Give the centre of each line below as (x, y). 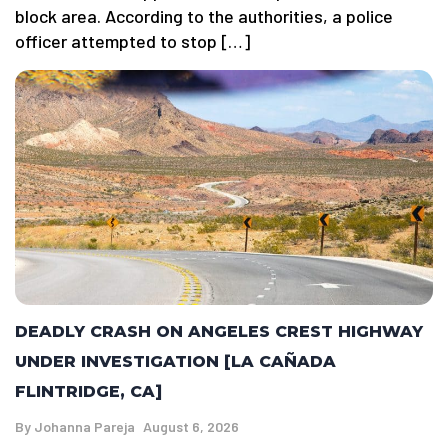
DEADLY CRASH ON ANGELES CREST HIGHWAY (219, 332)
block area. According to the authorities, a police (204, 16)
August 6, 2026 (191, 427)
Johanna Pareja (84, 427)
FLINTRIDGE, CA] (88, 392)
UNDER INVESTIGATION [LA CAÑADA (175, 362)
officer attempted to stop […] (132, 41)
